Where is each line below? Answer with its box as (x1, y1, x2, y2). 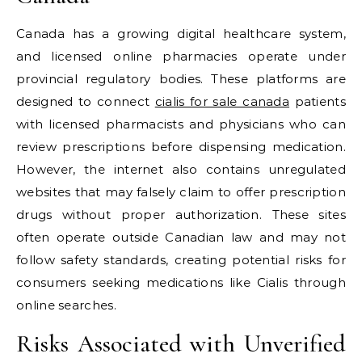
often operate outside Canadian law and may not (16, 229, 346, 245)
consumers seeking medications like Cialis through (16, 275, 346, 290)
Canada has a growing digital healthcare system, (16, 26, 346, 41)
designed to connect (16, 94, 155, 109)
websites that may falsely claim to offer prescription (16, 184, 346, 200)
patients (289, 94, 346, 109)
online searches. (16, 297, 116, 313)
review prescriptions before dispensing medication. (16, 139, 346, 154)
